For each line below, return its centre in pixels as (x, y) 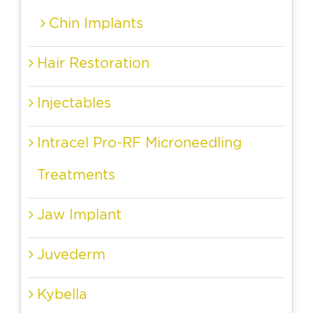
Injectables (74, 103)
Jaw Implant (79, 214)
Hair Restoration (93, 63)
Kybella (62, 294)
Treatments (76, 175)
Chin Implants (96, 23)
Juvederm (71, 254)
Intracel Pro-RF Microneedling (139, 143)
